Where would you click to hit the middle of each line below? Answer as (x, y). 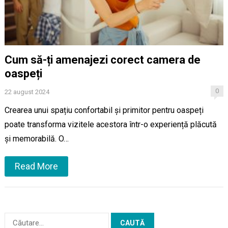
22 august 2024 (27, 92)
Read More (36, 166)
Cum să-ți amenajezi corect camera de (102, 60)
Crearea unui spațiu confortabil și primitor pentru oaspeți (104, 110)
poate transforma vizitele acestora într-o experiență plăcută (110, 125)
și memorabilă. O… (36, 139)
